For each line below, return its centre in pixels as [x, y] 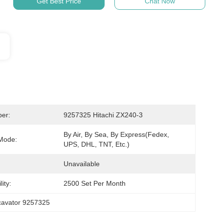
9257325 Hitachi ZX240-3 [103, 115]
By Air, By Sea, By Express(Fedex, [116, 134]
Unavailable [82, 164]
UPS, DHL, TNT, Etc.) [97, 144]
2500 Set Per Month [95, 183]
